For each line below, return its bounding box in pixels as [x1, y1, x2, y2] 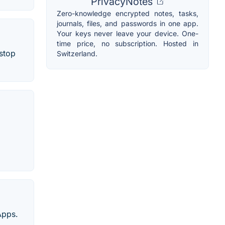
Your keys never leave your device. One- [57, 29, 198, 38]
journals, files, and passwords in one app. [57, 19, 198, 28]
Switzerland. [57, 49, 97, 58]
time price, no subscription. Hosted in [57, 39, 198, 48]
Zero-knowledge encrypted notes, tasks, [57, 9, 198, 18]
